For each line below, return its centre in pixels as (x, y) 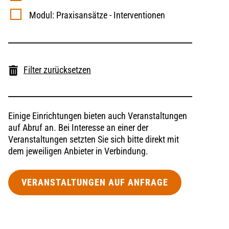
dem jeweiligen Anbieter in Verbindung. (78, 151)
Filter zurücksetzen (57, 70)
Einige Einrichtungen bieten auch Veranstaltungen (98, 116)
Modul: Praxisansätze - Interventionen (94, 15)
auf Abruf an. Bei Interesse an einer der (78, 128)
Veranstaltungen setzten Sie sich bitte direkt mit (94, 140)
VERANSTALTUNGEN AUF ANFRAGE (95, 182)
